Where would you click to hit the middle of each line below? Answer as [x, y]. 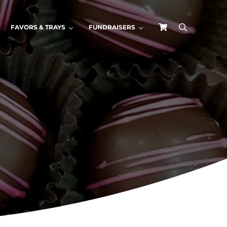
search [197, 31]
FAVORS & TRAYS [38, 27]
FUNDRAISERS [112, 27]
